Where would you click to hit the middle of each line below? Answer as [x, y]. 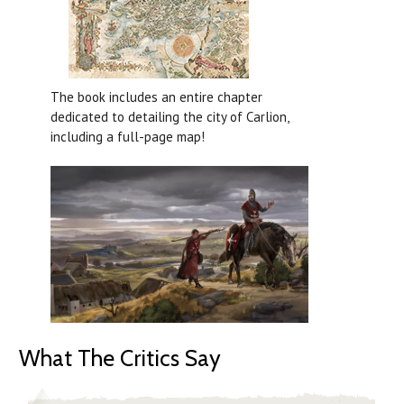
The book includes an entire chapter [156, 97]
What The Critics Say [120, 358]
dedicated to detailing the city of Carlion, [170, 117]
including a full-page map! [128, 137]
